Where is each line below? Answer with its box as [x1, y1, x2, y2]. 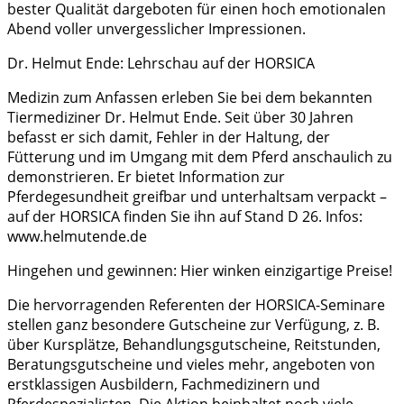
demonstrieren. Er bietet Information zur [7, 166, 285, 187]
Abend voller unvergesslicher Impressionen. [7, 18, 306, 39]
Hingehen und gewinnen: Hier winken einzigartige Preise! [7, 260, 392, 280]
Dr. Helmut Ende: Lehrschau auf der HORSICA [7, 52, 315, 73]
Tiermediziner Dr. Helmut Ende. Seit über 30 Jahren [7, 106, 353, 127]
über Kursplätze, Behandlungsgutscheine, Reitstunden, [7, 334, 381, 354]
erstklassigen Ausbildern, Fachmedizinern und [7, 373, 320, 394]
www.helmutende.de [7, 225, 147, 246]
